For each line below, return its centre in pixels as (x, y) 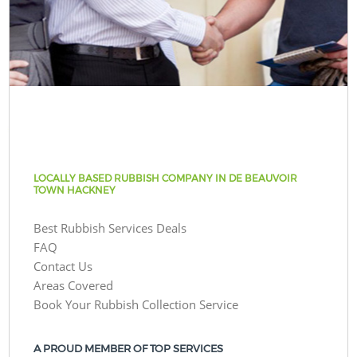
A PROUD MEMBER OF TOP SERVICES (129, 348)
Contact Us (63, 266)
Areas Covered (74, 285)
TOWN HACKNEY (75, 190)
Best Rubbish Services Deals (110, 228)
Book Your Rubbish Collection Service (136, 304)
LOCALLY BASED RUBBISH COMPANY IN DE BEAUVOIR (166, 178)
